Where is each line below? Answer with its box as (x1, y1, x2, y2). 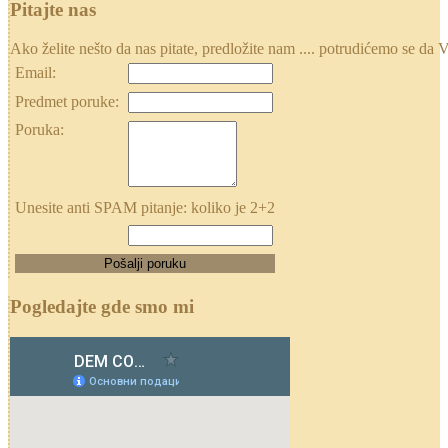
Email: (15, 63, 56, 81)
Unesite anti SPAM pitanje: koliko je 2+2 (15, 198, 275, 216)
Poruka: (15, 120, 64, 138)
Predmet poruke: (15, 92, 119, 110)
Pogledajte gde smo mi (10, 296, 194, 318)
